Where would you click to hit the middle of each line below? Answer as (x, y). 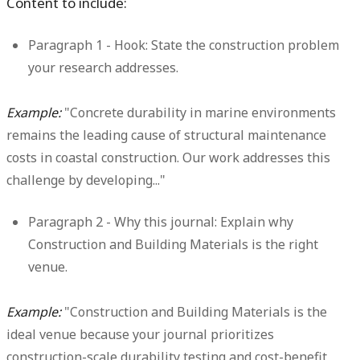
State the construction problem (244, 45)
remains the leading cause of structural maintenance (166, 135)
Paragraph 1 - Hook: (88, 45)
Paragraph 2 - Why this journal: (123, 221)
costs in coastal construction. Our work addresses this (168, 157)
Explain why (256, 221)
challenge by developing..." (86, 180)
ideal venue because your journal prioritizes (140, 334)
